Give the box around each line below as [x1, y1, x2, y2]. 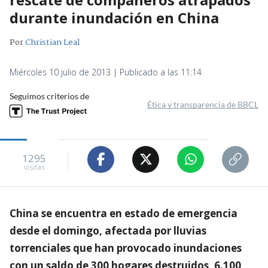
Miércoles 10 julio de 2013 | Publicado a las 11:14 [10, 66, 202, 78]
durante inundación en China [10, 7, 219, 28]
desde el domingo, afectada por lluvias [10, 223, 206, 237]
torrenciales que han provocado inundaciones [10, 240, 242, 255]
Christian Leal [25, 35, 80, 49]
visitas [23, 162, 45, 173]
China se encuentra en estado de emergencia [10, 206, 237, 220]
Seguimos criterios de [10, 90, 89, 101]
